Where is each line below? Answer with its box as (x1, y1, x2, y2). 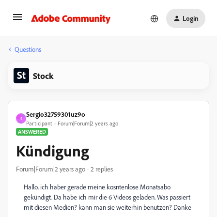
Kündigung (16, 141, 89, 160)
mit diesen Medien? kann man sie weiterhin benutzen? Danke (24, 203, 191, 211)
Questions (15, 45, 41, 53)
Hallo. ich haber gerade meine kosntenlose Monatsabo (24, 183, 170, 191)
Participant (26, 120, 52, 127)
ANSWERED (18, 128, 46, 135)
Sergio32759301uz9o (26, 110, 85, 118)
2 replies (91, 165, 113, 173)
